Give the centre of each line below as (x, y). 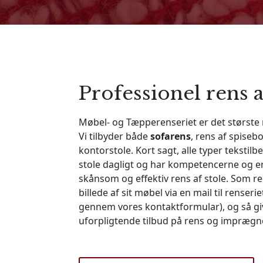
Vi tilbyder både (115, 136)
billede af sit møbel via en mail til (152, 193)
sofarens (171, 136)
